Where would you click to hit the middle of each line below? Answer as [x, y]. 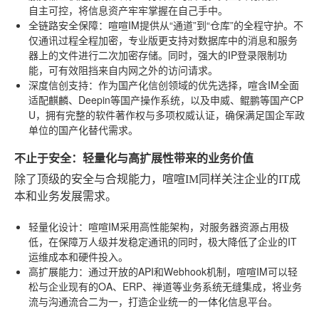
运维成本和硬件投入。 [78, 256]
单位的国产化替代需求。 [83, 130]
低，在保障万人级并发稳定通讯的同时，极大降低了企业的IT [163, 241]
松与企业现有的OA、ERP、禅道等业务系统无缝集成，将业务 [165, 286]
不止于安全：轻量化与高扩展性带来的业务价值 [134, 158]
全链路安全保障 [63, 25]
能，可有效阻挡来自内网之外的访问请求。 [123, 70]
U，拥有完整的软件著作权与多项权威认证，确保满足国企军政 [167, 115]
